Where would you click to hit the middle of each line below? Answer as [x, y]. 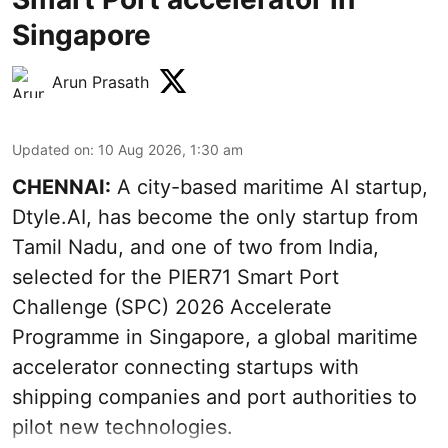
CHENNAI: [61, 186]
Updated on [51, 149]
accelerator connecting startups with [185, 366]
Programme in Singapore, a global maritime [215, 336]
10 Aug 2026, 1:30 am [170, 149]
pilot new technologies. [122, 426]
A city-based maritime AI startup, [269, 186]
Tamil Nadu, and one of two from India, [195, 246]
